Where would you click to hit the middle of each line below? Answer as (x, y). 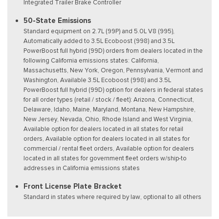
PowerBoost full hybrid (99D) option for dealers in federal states (113, 89)
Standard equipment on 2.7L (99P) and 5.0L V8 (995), (99, 31)
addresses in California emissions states (82, 168)
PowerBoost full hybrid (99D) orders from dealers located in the (113, 50)
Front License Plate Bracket (73, 186)
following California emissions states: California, (91, 60)
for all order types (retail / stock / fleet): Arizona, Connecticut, (109, 99)
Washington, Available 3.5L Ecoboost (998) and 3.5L (97, 80)
